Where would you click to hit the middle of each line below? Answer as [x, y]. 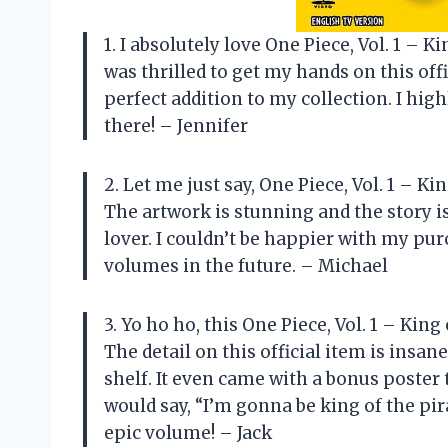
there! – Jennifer [176, 125]
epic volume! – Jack [188, 432]
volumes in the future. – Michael [246, 265]
